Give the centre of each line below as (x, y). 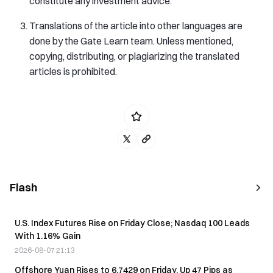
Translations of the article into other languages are (136, 25)
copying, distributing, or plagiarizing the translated (134, 56)
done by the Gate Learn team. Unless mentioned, (131, 41)
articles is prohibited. (73, 71)
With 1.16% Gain (48, 236)
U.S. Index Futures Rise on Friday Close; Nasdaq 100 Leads (132, 223)
